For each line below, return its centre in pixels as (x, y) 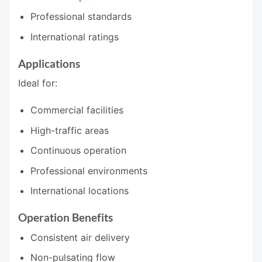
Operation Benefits (65, 218)
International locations (79, 191)
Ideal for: (38, 83)
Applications (49, 63)
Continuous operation (78, 151)
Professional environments (89, 170)
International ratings (74, 37)
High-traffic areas (69, 130)
